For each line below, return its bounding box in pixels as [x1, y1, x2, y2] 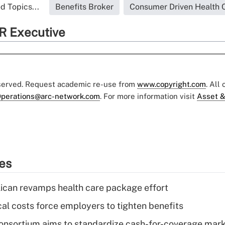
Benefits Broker [55, 2, 114, 12]
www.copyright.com [137, 80, 206, 89]
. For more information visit [100, 92, 197, 101]
